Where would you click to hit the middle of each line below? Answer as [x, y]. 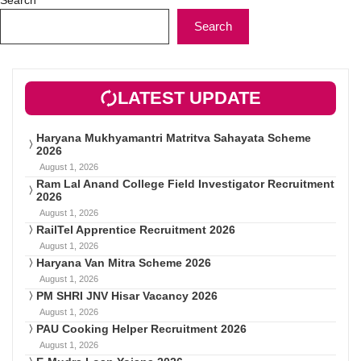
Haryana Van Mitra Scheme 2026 [124, 262]
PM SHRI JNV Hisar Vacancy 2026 [127, 295]
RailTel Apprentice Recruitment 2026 [136, 229]
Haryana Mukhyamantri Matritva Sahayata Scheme [174, 137]
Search [213, 26]
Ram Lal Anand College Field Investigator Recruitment [185, 183]
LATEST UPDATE [189, 98]
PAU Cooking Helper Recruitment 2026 [141, 328]
